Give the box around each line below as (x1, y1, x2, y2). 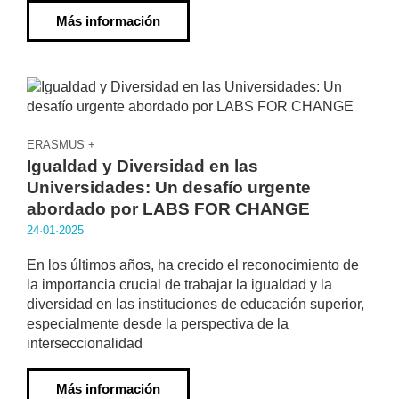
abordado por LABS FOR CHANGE (27, 199, 310, 218)
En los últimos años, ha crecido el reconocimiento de (27, 257, 359, 273)
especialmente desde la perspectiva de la (27, 316, 289, 331)
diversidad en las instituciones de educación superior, (27, 297, 364, 312)
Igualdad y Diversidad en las (27, 157, 258, 175)
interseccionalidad (27, 336, 142, 351)
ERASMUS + (27, 138, 95, 151)
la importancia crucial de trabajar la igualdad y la (27, 277, 332, 292)
